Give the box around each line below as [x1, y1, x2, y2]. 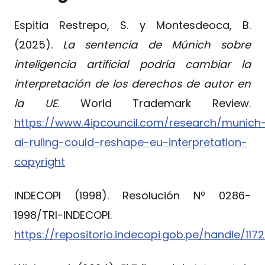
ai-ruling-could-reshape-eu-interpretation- [14, 135, 247, 150]
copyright [14, 154, 65, 170]
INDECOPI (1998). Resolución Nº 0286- [14, 188, 251, 203]
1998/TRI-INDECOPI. [14, 208, 112, 223]
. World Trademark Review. [57, 96, 251, 111]
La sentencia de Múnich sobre [53, 37, 251, 53]
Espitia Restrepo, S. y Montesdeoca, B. [14, 18, 251, 33]
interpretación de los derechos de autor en [14, 76, 251, 92]
